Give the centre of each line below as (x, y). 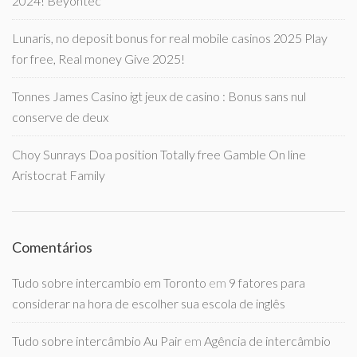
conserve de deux (60, 116)
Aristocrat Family (59, 175)
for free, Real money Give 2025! (98, 58)
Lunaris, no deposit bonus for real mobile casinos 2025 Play (170, 37)
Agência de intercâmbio (267, 340)
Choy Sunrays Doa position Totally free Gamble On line (159, 154)
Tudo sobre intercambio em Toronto (109, 282)
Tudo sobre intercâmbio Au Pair (97, 340)
